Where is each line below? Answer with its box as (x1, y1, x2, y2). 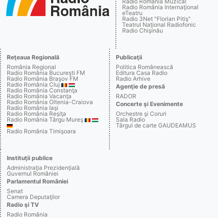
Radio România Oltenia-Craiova (7, 98, 93, 106)
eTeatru (122, 9, 143, 17)
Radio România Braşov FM (7, 74, 78, 82)
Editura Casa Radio (116, 69, 167, 76)
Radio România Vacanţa (7, 92, 72, 100)
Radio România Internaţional (122, 3, 199, 11)
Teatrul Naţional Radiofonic (122, 20, 197, 28)
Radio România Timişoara (7, 127, 76, 135)
